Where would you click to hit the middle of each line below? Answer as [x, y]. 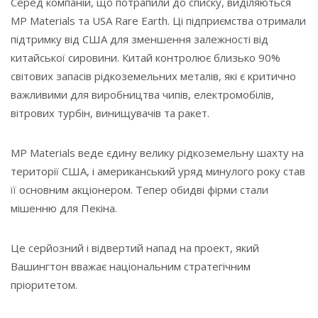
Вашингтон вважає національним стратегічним [131, 267]
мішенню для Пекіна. [64, 208]
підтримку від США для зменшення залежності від [139, 39]
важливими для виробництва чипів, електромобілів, [142, 95]
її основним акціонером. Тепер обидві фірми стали [139, 190]
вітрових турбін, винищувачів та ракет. [110, 113]
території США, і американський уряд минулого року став [158, 171]
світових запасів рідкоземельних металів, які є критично [153, 76]
